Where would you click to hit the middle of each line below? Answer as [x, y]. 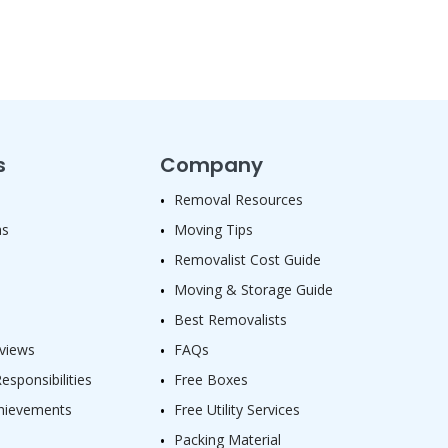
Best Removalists [230, 320]
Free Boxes [210, 380]
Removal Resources [238, 200]
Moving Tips [213, 230]
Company [211, 165]
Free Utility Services [236, 410]
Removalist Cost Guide [247, 260]
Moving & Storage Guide [253, 290]
